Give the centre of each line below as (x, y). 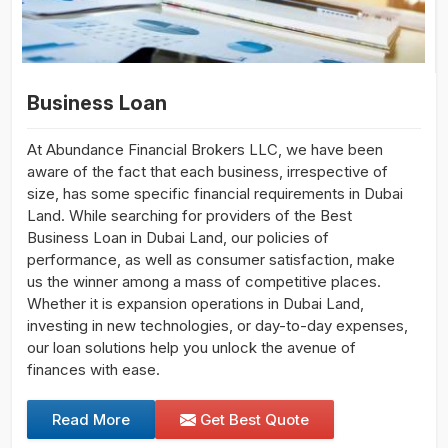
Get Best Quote (252, 419)
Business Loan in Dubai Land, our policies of (178, 237)
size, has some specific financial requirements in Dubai (215, 193)
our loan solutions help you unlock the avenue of (191, 347)
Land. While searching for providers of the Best (189, 215)
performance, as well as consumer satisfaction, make (211, 259)
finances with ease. (93, 369)
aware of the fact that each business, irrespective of (207, 171)
